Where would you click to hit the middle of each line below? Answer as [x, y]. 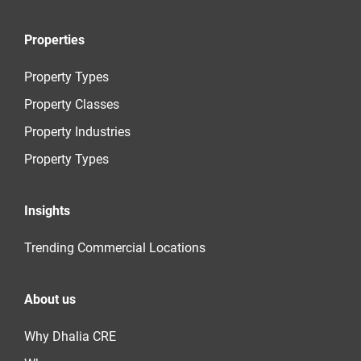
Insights [47, 211]
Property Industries [77, 132]
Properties [54, 40]
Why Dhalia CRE [70, 337]
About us [50, 300]
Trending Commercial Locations [115, 248]
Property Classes [72, 105]
